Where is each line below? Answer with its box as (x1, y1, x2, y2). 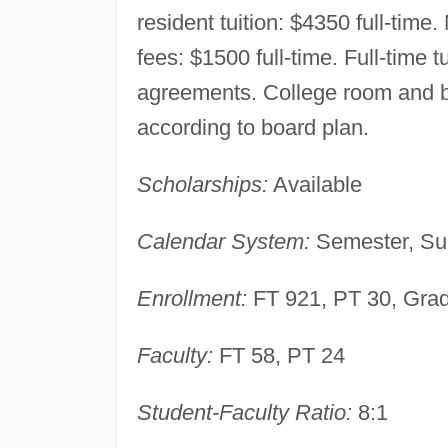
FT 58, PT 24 (212, 342, 345, 368)
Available (267, 171, 362, 197)
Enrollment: (136, 285, 247, 311)
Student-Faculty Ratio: (136, 399, 352, 425)
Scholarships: (136, 171, 268, 197)
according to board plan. (136, 114, 369, 140)
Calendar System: (136, 228, 310, 254)
